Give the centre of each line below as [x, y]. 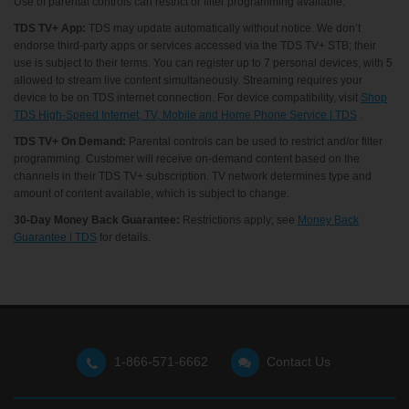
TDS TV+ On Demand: [70, 142]
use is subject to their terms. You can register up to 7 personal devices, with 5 [203, 63]
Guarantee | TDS [55, 238]
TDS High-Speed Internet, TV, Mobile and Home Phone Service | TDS [185, 115]
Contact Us [299, 362]
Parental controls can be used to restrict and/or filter [254, 142]
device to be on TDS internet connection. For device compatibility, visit [187, 98]
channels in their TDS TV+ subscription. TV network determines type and [193, 177]
